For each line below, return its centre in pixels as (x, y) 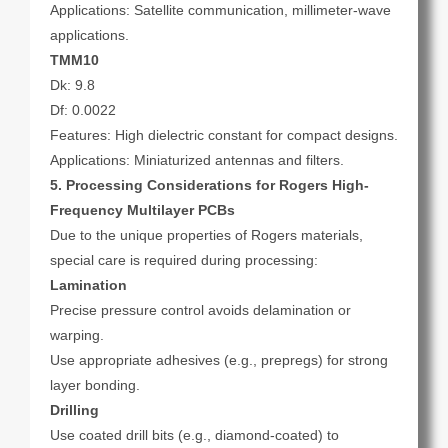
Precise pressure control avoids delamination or (200, 310)
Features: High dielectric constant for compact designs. (224, 135)
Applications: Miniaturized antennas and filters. (197, 160)
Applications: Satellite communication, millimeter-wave (220, 10)
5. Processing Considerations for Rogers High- (209, 185)
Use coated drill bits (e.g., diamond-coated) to (194, 435)
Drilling (74, 410)
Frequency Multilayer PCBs (142, 210)
